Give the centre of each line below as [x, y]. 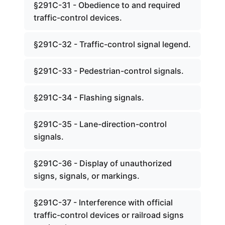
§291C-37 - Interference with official [103, 202]
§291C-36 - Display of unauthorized [103, 163]
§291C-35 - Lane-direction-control [100, 124]
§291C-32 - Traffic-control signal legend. [112, 44]
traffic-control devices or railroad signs [109, 215]
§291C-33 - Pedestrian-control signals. [109, 71]
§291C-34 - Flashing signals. [89, 97]
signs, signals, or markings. [87, 176]
